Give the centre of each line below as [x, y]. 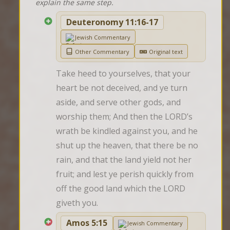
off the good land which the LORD [121, 189]
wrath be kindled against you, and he [127, 131]
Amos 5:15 [87, 223]
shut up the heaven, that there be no [127, 146]
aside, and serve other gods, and [118, 102]
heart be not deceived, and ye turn [122, 88]
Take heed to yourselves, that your [123, 74]
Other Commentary [102, 51]
